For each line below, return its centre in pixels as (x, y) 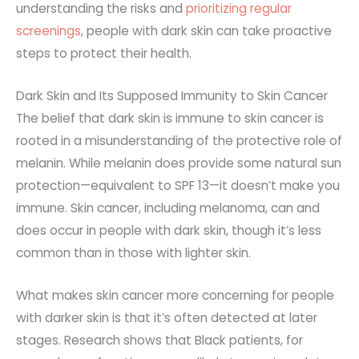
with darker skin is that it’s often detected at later (167, 317)
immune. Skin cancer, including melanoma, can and (168, 208)
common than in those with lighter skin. (133, 252)
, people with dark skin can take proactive (206, 30)
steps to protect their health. (104, 53)
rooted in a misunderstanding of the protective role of (179, 140)
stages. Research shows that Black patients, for (159, 340)
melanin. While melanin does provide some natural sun (179, 163)
